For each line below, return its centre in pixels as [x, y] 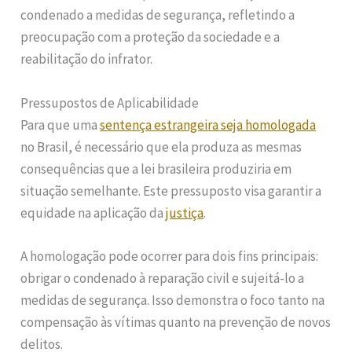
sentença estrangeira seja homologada [208, 125]
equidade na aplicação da [93, 213]
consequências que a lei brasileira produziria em [156, 169]
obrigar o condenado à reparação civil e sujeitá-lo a [163, 278]
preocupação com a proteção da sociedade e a [150, 37]
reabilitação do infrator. [87, 59]
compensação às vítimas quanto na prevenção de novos [176, 322]
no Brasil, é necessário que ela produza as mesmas [161, 147]
